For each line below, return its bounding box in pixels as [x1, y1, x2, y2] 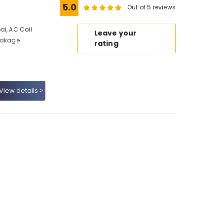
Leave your [94, 28, 137, 38]
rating [94, 38, 118, 48]
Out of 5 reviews [127, 3, 176, 11]
